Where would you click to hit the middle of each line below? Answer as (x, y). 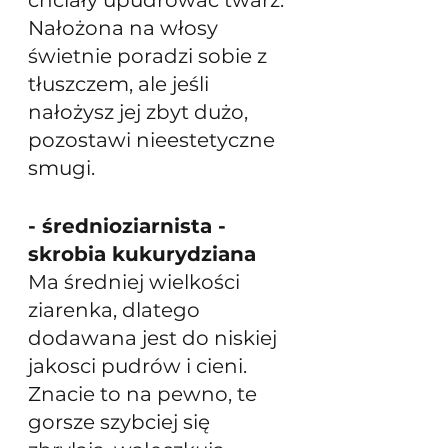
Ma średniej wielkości (136, 281)
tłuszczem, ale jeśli (121, 83)
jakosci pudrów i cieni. (140, 365)
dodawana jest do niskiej (155, 337)
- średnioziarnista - (130, 225)
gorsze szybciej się (121, 421)
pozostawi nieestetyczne (154, 139)
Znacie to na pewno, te (145, 393)
